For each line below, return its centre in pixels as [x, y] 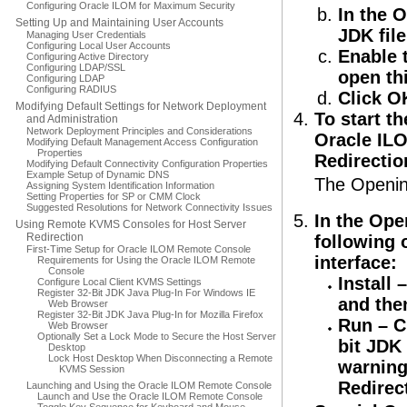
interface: [356, 263]
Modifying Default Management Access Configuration [142, 142]
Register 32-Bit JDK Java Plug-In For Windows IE [146, 293]
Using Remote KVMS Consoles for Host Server [131, 224]
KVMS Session [92, 369]
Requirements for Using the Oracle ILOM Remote [146, 260]
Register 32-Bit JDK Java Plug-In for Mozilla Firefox [150, 314]
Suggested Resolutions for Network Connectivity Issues [149, 207]
